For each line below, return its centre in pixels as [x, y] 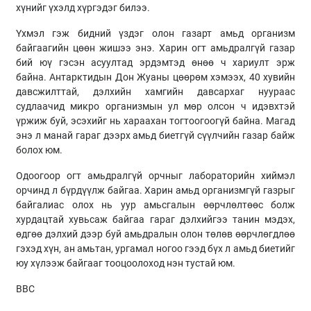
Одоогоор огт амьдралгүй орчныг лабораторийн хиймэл [155, 176]
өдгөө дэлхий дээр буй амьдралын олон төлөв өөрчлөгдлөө [155, 234]
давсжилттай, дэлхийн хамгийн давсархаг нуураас [155, 92]
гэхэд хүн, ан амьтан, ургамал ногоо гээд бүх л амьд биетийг [155, 249]
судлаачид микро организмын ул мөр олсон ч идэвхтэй [155, 107]
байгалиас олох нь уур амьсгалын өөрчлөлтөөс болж [155, 205]
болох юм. [39, 150]
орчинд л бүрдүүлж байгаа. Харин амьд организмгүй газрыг [155, 191]
